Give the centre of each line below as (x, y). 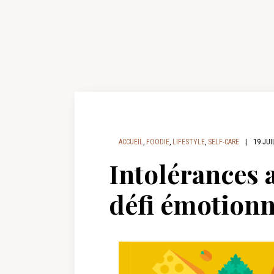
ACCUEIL (131, 142)
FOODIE (158, 142)
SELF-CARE (224, 142)
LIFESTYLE (189, 142)
